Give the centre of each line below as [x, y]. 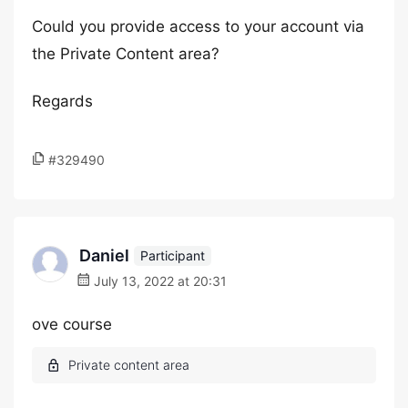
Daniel [104, 255]
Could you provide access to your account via [198, 26]
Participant [173, 255]
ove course [72, 324]
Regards [62, 101]
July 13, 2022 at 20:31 [158, 281]
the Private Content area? [126, 54]
